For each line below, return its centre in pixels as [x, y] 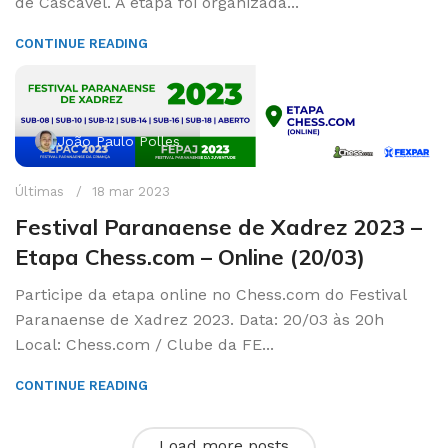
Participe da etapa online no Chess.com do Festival [210, 294]
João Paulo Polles [118, 140]
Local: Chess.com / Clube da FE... [144, 344]
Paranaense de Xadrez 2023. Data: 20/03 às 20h [199, 319]
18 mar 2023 [131, 191]
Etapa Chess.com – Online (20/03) [190, 256]
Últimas [39, 191]
